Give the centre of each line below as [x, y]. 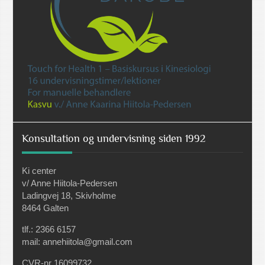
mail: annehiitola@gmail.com [77, 242]
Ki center [39, 171]
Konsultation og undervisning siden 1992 [114, 139]
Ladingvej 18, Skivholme [69, 196]
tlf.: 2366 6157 [49, 230]
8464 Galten [46, 208]
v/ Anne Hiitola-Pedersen [70, 183]
